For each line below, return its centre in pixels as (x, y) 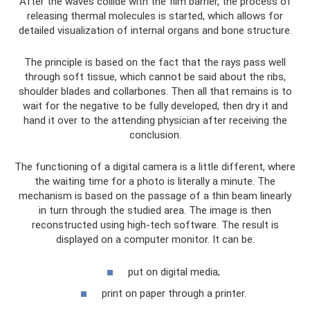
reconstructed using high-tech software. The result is (155, 225)
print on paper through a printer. (174, 294)
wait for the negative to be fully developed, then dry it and (155, 106)
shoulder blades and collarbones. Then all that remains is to (155, 92)
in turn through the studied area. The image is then (155, 211)
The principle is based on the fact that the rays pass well (155, 63)
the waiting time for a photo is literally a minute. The (155, 182)
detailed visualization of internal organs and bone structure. (155, 31)
